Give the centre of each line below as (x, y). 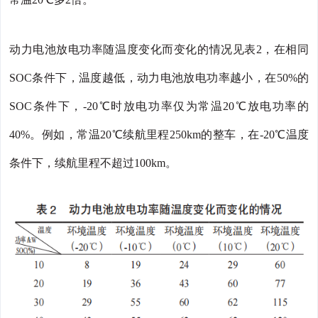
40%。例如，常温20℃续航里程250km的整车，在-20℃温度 (159, 135)
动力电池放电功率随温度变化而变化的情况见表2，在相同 (159, 50)
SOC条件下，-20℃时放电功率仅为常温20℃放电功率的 (159, 106)
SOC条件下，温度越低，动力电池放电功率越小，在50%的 (159, 78)
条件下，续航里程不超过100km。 (93, 163)
